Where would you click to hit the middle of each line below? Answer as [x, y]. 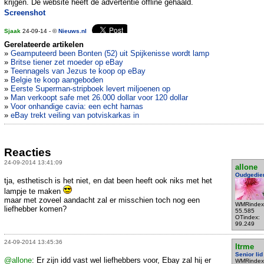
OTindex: [247, 217]
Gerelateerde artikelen [44, 45]
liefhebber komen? [35, 209]
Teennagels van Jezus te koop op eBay [78, 71]
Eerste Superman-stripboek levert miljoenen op [90, 89]
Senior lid [249, 254]
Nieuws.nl [72, 31]
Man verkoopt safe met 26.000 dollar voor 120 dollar [99, 98]
